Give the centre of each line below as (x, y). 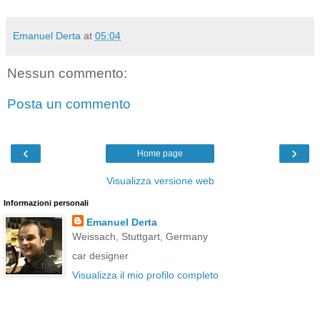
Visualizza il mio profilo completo (145, 275)
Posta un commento (69, 104)
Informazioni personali (46, 202)
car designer (100, 255)
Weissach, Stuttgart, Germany (140, 236)
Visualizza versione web (160, 180)
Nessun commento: (67, 73)
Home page (160, 153)
